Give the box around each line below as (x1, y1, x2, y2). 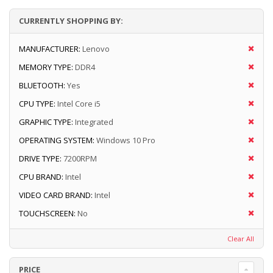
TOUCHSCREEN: (19, 208, 76, 219)
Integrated (75, 116, 113, 128)
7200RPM (63, 153, 97, 165)
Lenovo (82, 43, 110, 55)
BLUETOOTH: (19, 80, 65, 91)
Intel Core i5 (57, 98, 101, 110)
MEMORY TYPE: (19, 62, 73, 73)
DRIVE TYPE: (19, 153, 62, 165)
